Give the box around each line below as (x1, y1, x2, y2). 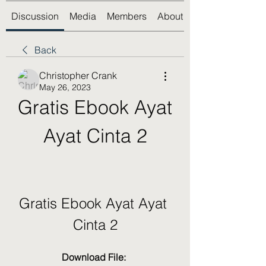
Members (107, 10, 147, 22)
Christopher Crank (39, 69, 117, 81)
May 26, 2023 (39, 82, 91, 93)
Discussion (11, 10, 59, 22)
